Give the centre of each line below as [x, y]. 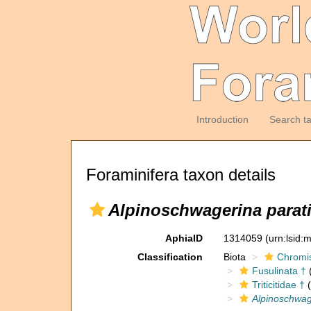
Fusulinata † [279, 271]
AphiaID [184, 238]
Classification [170, 257]
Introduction [222, 119]
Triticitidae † [278, 285]
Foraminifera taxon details [181, 175]
